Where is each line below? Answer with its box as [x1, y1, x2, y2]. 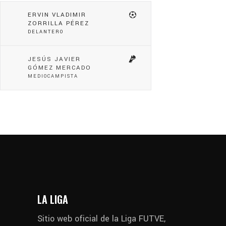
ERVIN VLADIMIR [28, 11, 86, 20]
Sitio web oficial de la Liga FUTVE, [37, 213, 165, 225]
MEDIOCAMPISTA [28, 73, 78, 80]
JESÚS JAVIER [28, 55, 81, 64]
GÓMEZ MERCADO [28, 64, 91, 73]
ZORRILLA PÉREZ [28, 19, 89, 28]
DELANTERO [28, 28, 64, 36]
